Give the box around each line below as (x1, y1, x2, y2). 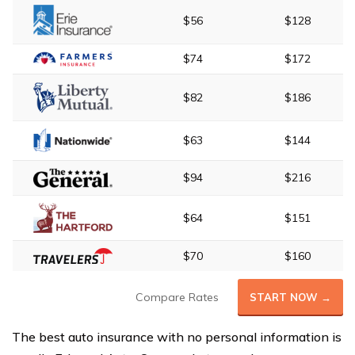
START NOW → (250, 290, 331, 303)
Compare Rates (136, 289, 219, 304)
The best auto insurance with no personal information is (12, 328, 342, 345)
